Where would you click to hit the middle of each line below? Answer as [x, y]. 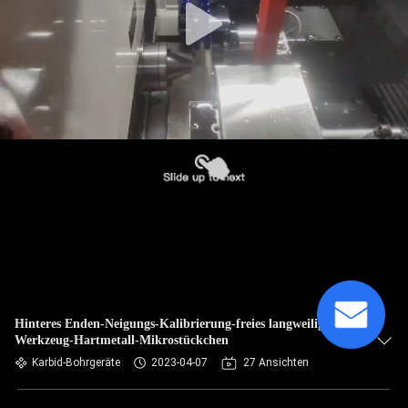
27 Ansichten [276, 362]
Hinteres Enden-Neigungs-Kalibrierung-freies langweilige [172, 324]
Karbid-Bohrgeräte [76, 362]
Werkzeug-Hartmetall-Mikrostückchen [122, 340]
